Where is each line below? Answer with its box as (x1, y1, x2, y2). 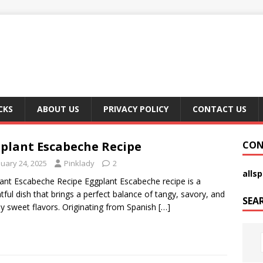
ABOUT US (37, 103, 79, 114)
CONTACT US (193, 103, 247, 114)
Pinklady (64, 158, 95, 168)
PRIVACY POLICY (103, 103, 168, 114)
